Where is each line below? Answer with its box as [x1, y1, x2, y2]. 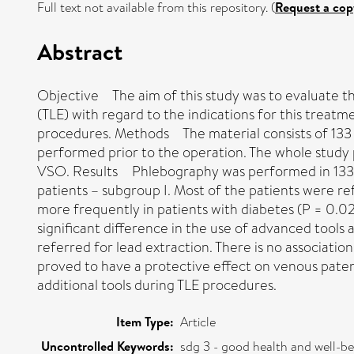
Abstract [37, 35, 122, 67]
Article [180, 312, 216, 331]
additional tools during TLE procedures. [37, 274, 277, 296]
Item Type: [116, 312, 174, 330]
